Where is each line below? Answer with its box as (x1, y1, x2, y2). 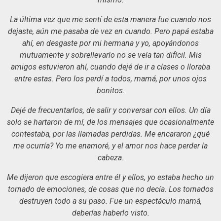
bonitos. (96, 85, 125, 95)
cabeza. (97, 152, 124, 162)
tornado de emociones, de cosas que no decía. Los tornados (7, 184, 214, 194)
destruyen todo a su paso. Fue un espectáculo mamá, (19, 196, 202, 206)
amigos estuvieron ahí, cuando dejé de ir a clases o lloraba (11, 62, 210, 72)
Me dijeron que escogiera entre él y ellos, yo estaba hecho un (7, 172, 214, 182)
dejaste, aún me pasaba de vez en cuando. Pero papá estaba (7, 26, 214, 36)
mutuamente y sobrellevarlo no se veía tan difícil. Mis (19, 50, 202, 60)
